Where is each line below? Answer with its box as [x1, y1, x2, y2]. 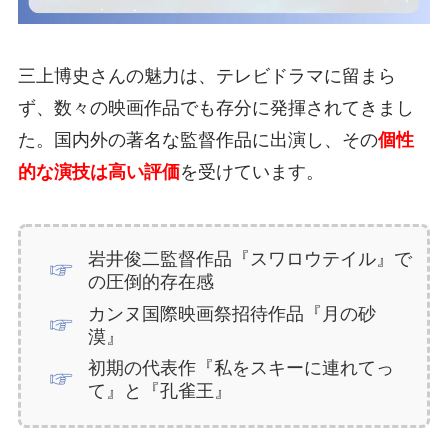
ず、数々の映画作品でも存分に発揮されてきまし [17, 97, 414, 118]
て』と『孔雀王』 [88, 381, 233, 402]
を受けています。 [179, 161, 324, 182]
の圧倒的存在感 [88, 272, 215, 293]
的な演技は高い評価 [17, 161, 180, 182]
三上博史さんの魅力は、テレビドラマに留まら [17, 65, 396, 86]
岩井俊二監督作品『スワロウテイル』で [88, 249, 413, 270]
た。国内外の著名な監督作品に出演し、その [17, 129, 378, 150]
